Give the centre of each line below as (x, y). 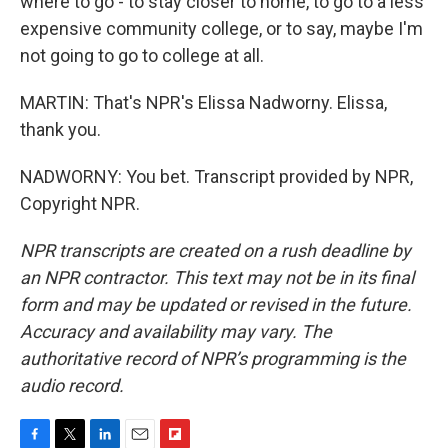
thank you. (60, 129)
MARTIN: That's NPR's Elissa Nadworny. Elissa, (203, 102)
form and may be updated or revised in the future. (216, 304)
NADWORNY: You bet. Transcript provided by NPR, (216, 176)
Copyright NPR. (80, 203)
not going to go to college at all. (142, 55)
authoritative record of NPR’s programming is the (213, 358)
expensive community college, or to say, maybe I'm (221, 28)
